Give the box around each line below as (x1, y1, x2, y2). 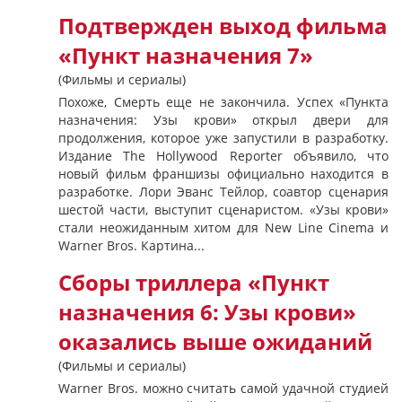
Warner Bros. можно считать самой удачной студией (58, 380, 389, 397)
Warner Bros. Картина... (58, 237, 205, 254)
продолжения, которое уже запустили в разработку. (58, 129, 389, 146)
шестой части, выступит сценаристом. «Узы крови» (58, 201, 389, 218)
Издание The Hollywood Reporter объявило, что (58, 147, 389, 164)
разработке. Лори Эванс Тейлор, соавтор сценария (58, 183, 389, 200)
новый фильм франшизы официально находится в (58, 165, 389, 182)
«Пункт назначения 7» (58, 41, 313, 70)
